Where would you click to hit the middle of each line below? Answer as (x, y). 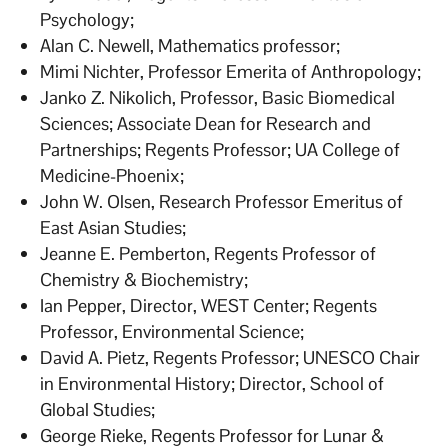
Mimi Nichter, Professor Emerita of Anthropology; (231, 71)
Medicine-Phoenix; (112, 175)
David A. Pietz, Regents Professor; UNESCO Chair (230, 357)
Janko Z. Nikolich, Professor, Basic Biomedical (218, 97)
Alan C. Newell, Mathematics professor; (190, 45)
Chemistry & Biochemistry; (144, 279)
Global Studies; (98, 409)
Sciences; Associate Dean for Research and (206, 123)
